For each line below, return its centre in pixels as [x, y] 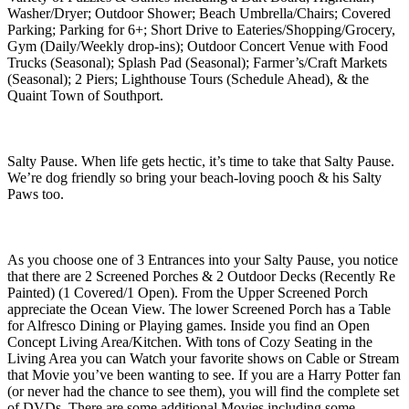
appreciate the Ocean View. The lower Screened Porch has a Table [199, 309]
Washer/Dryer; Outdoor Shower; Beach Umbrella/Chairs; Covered [199, 13]
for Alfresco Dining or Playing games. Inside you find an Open [189, 325]
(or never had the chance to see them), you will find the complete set [203, 391]
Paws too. [36, 194]
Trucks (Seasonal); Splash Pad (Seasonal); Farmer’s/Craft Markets [197, 62]
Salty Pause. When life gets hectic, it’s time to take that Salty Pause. [201, 161]
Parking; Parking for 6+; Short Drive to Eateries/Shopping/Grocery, [201, 29]
